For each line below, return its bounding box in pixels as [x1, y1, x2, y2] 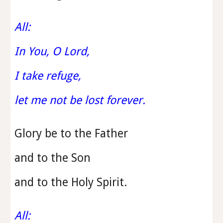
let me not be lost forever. [14, 94, 146, 107]
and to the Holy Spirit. [14, 176, 127, 189]
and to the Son [14, 151, 94, 164]
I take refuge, [14, 69, 85, 82]
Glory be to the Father [14, 127, 131, 140]
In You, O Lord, [14, 45, 93, 58]
